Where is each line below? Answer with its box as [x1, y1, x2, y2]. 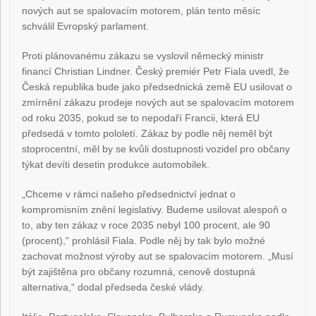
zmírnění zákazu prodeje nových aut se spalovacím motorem [22, 97, 295, 109]
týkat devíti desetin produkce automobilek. [22, 159, 210, 171]
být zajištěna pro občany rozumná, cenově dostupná [22, 266, 256, 278]
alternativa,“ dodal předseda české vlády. [22, 281, 205, 293]
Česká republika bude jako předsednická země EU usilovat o [22, 81, 293, 93]
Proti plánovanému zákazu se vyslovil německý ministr [22, 50, 265, 62]
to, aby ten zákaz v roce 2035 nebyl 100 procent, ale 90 [22, 219, 271, 231]
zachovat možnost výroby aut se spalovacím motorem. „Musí [22, 250, 294, 262]
